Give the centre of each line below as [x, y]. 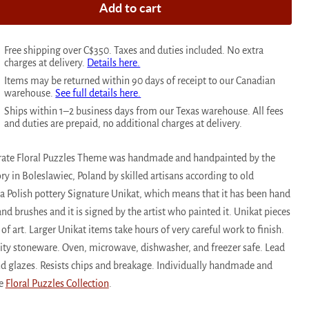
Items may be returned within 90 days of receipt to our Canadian [140, 80]
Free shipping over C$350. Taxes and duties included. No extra [134, 50]
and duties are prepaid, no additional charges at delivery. [123, 123]
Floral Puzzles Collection [57, 283]
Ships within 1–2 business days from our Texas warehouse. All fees [144, 111]
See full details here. [98, 93]
